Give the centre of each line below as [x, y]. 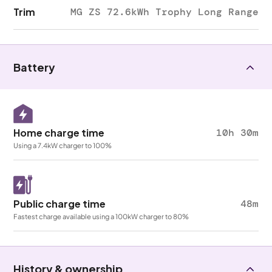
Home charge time [59, 133]
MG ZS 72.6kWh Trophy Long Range [164, 12]
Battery [35, 67]
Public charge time [60, 204]
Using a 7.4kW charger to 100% [63, 145]
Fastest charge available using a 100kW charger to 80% [101, 216]
